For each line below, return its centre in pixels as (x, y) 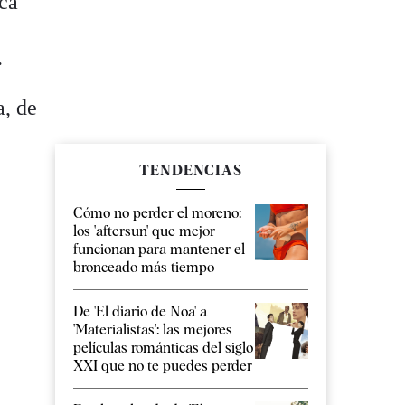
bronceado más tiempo (144, 268)
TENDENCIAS (191, 171)
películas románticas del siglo (163, 348)
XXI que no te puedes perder (163, 366)
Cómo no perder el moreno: (157, 213)
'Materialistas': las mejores (153, 330)
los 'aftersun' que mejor (144, 231)
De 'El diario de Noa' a (140, 312)
